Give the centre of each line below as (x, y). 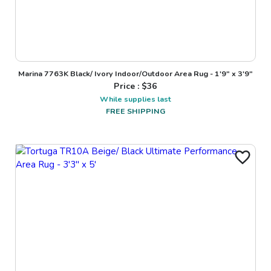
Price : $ (131, 87)
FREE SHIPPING (135, 111)
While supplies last (135, 99)
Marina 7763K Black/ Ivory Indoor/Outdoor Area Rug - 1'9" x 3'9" (135, 74)
